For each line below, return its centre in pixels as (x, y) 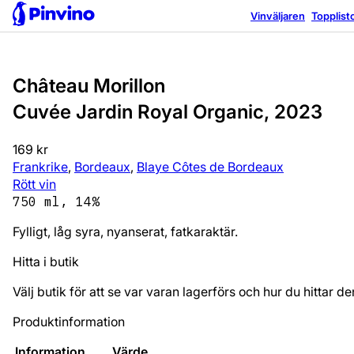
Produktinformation (69, 321)
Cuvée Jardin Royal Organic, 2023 (168, 111)
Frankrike (40, 166)
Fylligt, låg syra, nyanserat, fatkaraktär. (125, 231)
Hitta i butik (46, 261)
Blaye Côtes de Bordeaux (210, 166)
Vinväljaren (278, 15)
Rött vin (34, 184)
